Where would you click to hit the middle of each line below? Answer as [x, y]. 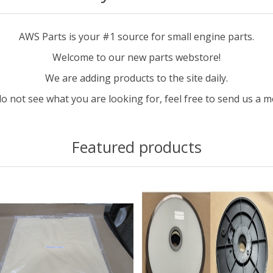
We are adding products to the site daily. [136, 78]
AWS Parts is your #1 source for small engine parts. [136, 37]
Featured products [136, 147]
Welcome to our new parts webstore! [136, 58]
